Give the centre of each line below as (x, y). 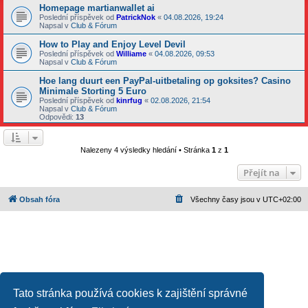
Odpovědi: (57, 117)
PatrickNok (136, 17)
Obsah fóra (40, 199)
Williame (131, 53)
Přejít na (262, 172)
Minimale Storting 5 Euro (93, 91)
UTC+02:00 (282, 199)
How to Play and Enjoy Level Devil (112, 44)
